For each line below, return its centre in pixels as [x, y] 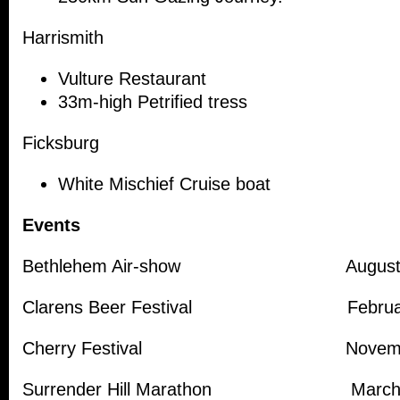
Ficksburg [61, 143]
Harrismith [63, 38]
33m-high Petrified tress [153, 102]
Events [51, 225]
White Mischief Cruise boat [164, 184]
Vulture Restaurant [132, 79]
